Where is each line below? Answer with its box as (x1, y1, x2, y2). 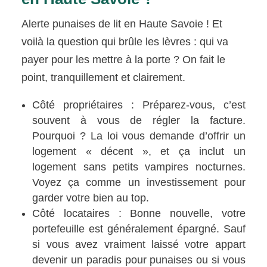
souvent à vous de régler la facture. (32, 114, 246, 127)
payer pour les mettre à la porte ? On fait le (21, 54, 226, 66)
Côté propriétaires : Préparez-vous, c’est (32, 99, 246, 111)
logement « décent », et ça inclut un (32, 145, 246, 158)
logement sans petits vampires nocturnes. (32, 161, 246, 173)
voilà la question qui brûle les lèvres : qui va (21, 36, 229, 48)
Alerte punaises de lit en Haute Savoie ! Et (21, 18, 223, 30)
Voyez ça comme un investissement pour (32, 176, 246, 189)
